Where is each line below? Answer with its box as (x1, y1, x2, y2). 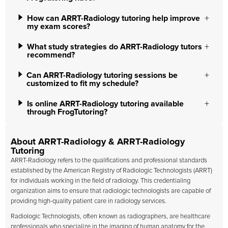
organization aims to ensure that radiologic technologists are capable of (11, 188, 211, 194)
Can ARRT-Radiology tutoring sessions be (26, 71, 178, 79)
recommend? (27, 51, 75, 59)
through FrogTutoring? (26, 108, 107, 116)
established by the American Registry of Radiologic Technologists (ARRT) (11, 167, 212, 174)
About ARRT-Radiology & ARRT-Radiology (11, 137, 185, 147)
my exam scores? (26, 22, 90, 31)
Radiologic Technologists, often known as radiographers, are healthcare (11, 213, 210, 220)
